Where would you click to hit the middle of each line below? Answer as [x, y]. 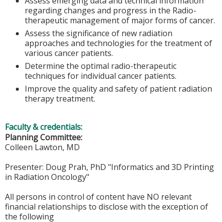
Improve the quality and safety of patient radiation [118, 89]
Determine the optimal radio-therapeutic [101, 66]
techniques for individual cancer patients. [101, 76]
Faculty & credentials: [45, 127]
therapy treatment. [60, 99]
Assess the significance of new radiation [99, 33]
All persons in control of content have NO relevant [98, 196]
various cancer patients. [69, 53]
